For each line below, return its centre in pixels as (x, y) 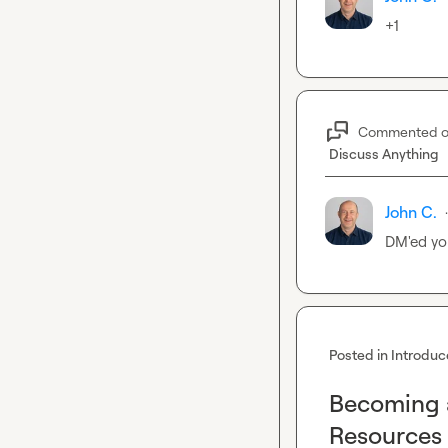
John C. (411, 212)
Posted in (360, 354)
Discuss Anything (384, 153)
